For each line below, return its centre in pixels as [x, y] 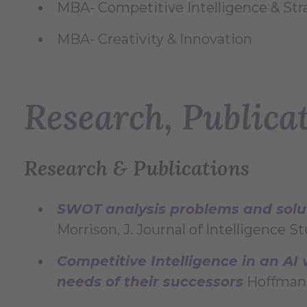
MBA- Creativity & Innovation [155, 39]
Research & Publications [137, 168]
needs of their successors [150, 282]
